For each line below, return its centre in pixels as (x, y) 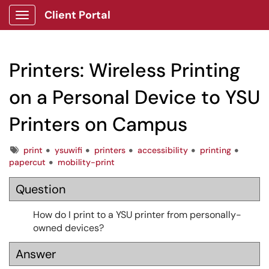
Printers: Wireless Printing (125, 70)
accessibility (163, 150)
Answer (36, 254)
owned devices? (68, 228)
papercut (27, 162)
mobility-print (86, 162)
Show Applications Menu (69, 25)
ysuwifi (68, 150)
